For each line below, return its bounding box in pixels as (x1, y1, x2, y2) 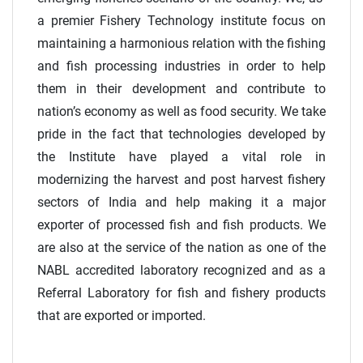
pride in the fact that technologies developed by (37, 126, 326, 143)
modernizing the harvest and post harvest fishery (37, 172, 326, 188)
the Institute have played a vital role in (37, 149, 326, 165)
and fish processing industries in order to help (37, 58, 326, 75)
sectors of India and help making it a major (37, 194, 326, 211)
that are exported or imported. (37, 308, 206, 324)
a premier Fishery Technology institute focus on (37, 13, 326, 29)
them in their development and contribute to (37, 81, 326, 97)
